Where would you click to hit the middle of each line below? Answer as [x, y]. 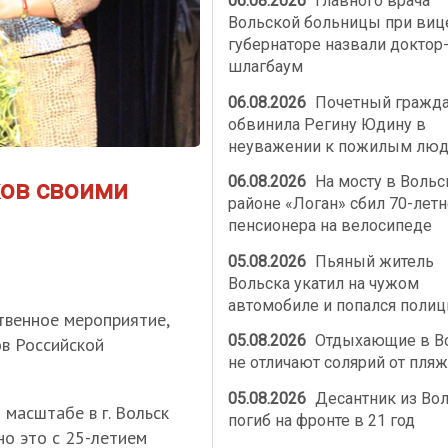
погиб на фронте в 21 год [321, 420]
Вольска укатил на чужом [323, 283]
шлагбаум [265, 67]
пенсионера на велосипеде [329, 226]
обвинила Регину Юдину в [326, 124]
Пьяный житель [373, 261]
